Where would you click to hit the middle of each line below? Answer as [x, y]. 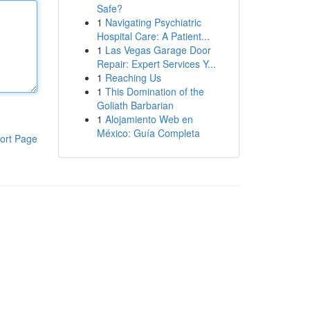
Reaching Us [133, 77]
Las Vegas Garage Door [158, 50]
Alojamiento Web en [149, 119]
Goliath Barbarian [135, 105]
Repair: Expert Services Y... [156, 64]
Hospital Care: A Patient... [153, 36]
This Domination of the [154, 91]
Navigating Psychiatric [153, 22]
